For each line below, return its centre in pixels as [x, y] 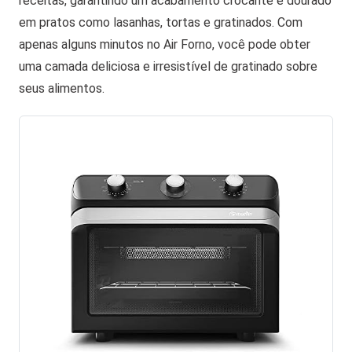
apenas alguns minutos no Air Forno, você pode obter [165, 45]
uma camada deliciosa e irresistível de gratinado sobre [168, 67]
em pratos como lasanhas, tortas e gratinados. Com [161, 23]
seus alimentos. [62, 89]
